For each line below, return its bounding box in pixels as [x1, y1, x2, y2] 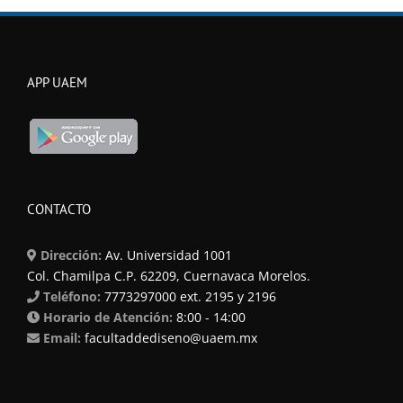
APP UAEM [27, 73, 87, 91]
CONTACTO [27, 200, 91, 218]
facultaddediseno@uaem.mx [85, 328, 257, 346]
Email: [40, 328, 81, 346]
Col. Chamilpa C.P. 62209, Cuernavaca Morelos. [27, 266, 310, 284]
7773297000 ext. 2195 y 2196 [101, 287, 276, 305]
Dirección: [40, 246, 102, 264]
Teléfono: [40, 287, 101, 305]
